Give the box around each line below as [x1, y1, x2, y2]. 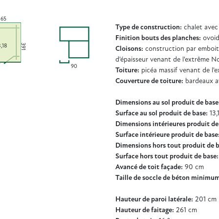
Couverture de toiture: [115, 77, 183, 85]
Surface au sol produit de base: [115, 109, 208, 117]
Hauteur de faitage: [115, 206, 174, 214]
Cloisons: [115, 45, 143, 53]
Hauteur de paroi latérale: [115, 196, 193, 203]
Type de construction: [115, 23, 182, 31]
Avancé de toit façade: [115, 163, 183, 171]
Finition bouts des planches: [115, 34, 201, 42]
